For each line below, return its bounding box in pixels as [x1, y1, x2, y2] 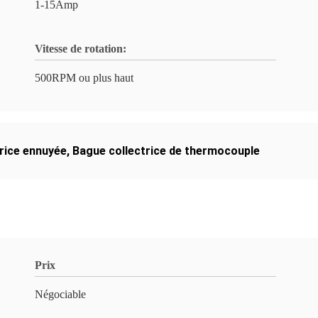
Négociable [35, 288, 86, 300]
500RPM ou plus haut [35, 72, 133, 84]
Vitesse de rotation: [35, 43, 126, 55]
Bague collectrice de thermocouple [72, 144, 260, 158]
